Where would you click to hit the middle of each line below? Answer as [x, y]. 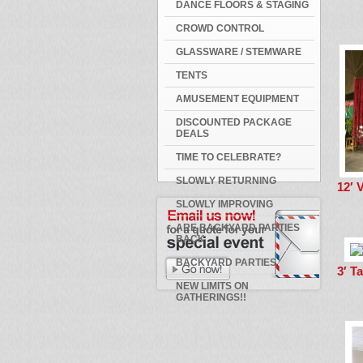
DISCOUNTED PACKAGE [234, 122]
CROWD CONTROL [220, 28]
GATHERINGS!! [211, 297]
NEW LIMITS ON [212, 286]
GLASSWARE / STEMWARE [239, 52]
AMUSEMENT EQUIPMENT [237, 99]
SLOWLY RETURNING [226, 181]
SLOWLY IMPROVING [224, 204]
